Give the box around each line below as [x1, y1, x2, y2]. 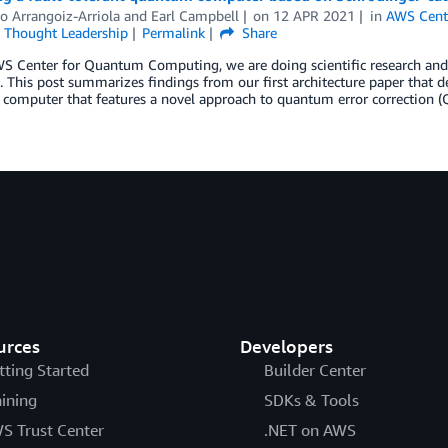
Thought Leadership [3, 24, 128, 41]
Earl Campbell [150, 7, 239, 24]
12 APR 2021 [273, 7, 356, 24]
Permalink [142, 24, 206, 41]
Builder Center [263, 360, 366, 380]
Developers [239, 335, 333, 357]
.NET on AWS [263, 420, 356, 440]
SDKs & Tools [263, 390, 359, 410]
